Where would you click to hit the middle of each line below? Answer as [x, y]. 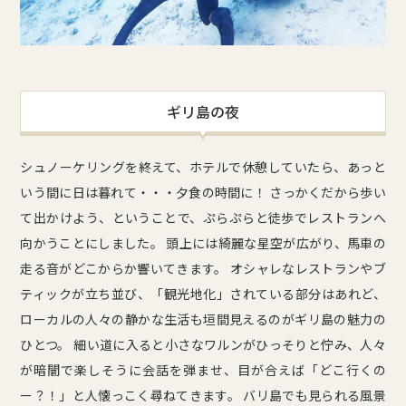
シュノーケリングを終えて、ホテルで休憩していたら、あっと [203, 166]
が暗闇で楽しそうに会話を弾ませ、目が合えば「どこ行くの [203, 369]
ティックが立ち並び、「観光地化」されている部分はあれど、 [203, 293]
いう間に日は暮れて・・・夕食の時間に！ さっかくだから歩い [203, 192]
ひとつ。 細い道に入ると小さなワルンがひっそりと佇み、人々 [203, 344]
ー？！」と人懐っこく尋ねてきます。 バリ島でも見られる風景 [203, 395]
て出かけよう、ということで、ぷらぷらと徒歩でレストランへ [203, 217]
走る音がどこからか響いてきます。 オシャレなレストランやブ [203, 268]
